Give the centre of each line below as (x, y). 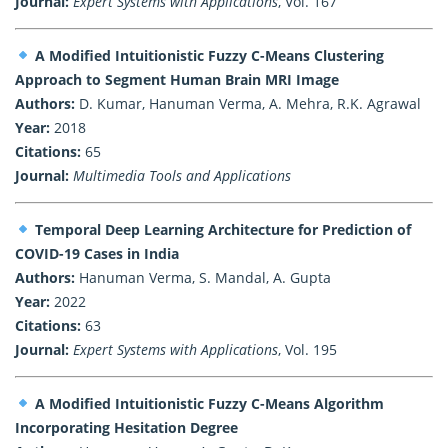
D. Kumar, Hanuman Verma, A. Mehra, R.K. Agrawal (248, 103)
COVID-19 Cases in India (97, 253)
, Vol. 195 (307, 349)
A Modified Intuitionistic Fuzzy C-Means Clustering (209, 55)
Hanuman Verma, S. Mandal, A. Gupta (203, 277)
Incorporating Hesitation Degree (126, 427)
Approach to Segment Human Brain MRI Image (177, 79)
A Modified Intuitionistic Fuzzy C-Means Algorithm (209, 403)
